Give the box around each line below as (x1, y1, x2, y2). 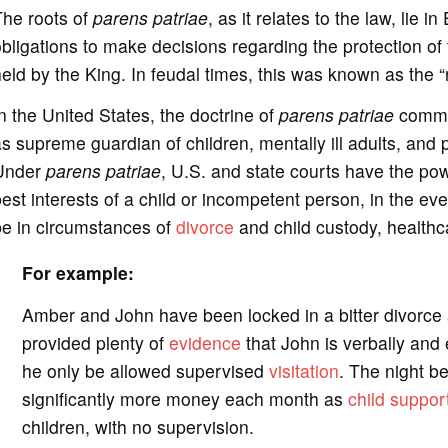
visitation (268, 357, 339, 383)
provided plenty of (21, 329, 169, 355)
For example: (21, 260, 134, 286)
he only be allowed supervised (21, 357, 269, 383)
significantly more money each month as (21, 385, 348, 411)
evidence (168, 329, 241, 355)
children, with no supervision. (21, 413, 254, 439)
